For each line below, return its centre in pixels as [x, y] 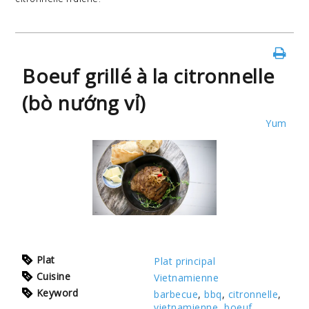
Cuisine [53, 276]
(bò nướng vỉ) [84, 103]
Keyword [57, 292]
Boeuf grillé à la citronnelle [148, 76]
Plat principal [185, 261]
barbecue [176, 294]
